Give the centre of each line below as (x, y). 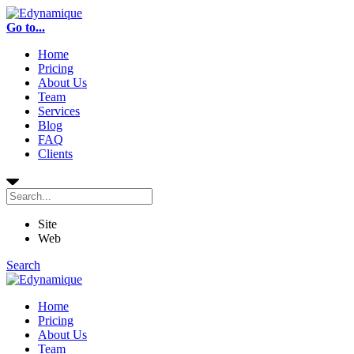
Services (59, 111)
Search (23, 265)
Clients (55, 154)
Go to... (26, 27)
